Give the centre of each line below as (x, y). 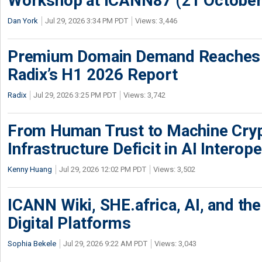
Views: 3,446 (156, 21)
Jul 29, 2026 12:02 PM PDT (103, 169)
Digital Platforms (69, 223)
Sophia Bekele (32, 244)
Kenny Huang (30, 169)
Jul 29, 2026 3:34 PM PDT (87, 21)
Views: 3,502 (174, 169)
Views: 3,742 (144, 95)
